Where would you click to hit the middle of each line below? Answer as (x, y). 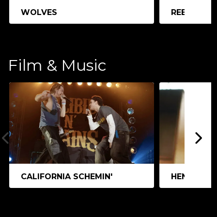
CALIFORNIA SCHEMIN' (67, 176)
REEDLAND (193, 12)
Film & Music (57, 65)
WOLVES (39, 12)
